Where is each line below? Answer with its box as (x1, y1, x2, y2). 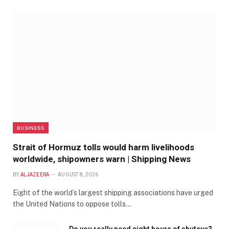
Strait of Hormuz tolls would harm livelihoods (13, 142, 194, 152)
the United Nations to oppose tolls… (13, 199, 131, 208)
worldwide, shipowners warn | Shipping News (13, 153, 191, 164)
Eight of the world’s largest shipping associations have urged (13, 188, 213, 197)
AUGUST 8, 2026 (57, 171, 99, 177)
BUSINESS (17, 124, 45, 131)
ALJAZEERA (20, 171, 50, 177)
